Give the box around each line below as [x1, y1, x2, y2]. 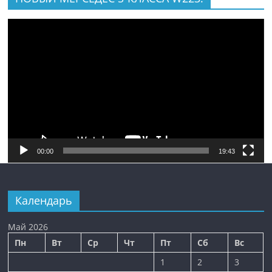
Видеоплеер [7, 19, 66, 33]
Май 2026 [8, 220, 49, 233]
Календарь [15, 192, 73, 208]
